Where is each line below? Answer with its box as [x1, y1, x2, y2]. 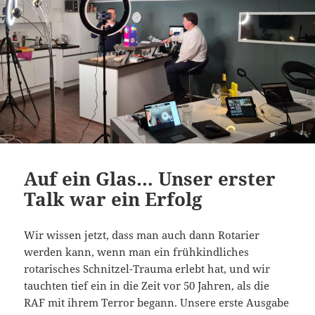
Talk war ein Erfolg [24, 186, 203, 212]
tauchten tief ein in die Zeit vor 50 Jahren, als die [24, 278, 270, 292]
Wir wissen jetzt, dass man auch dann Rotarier [24, 227, 260, 242]
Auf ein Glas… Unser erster [24, 165, 276, 191]
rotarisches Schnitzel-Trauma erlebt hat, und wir [24, 261, 271, 276]
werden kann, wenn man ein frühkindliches [24, 244, 250, 259]
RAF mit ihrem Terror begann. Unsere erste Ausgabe [24, 295, 290, 309]
